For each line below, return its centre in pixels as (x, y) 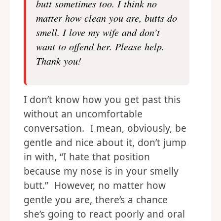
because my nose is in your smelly (101, 171)
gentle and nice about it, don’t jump (105, 143)
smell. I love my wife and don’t (98, 32)
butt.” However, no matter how (95, 185)
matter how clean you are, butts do (107, 18)
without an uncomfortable (83, 114)
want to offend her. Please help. (100, 46)
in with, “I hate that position (87, 157)
